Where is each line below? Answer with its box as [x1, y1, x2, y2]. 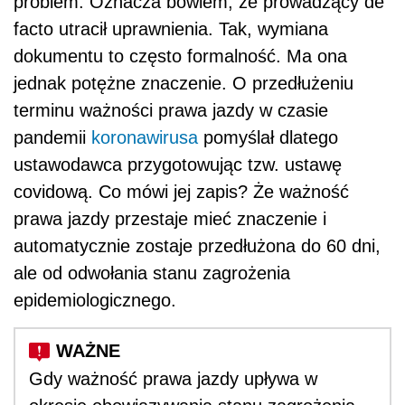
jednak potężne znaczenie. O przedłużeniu [14, 72, 353, 93]
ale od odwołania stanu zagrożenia [14, 262, 290, 283]
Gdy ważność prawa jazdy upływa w [29, 368, 317, 389]
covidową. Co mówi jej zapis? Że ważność [14, 181, 349, 202]
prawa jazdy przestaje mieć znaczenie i [14, 208, 326, 229]
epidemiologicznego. [14, 289, 176, 310]
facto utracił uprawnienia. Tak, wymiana [14, 18, 328, 39]
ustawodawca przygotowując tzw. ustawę [14, 154, 342, 174]
